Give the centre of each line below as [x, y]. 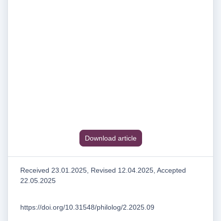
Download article [110, 138]
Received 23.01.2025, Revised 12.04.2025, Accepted [103, 170]
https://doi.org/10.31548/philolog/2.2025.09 [87, 207]
